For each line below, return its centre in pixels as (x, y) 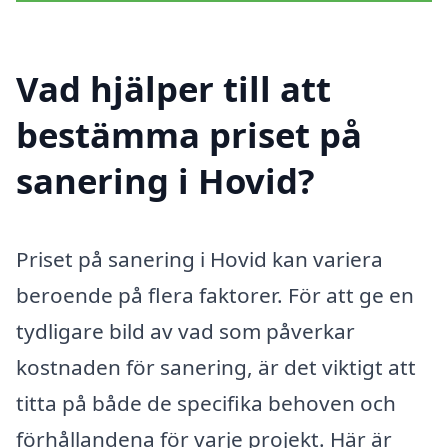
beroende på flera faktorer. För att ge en (215, 295)
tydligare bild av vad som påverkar (185, 331)
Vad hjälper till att (173, 89)
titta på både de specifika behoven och (206, 403)
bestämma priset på (189, 135)
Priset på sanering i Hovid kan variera (199, 259)
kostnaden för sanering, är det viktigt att (216, 367)
